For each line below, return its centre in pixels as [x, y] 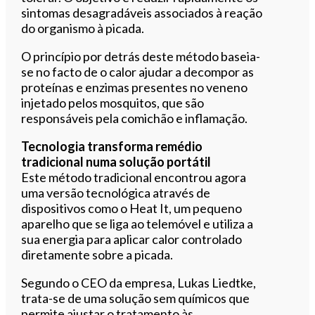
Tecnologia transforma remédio [112, 146]
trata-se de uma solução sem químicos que [136, 298]
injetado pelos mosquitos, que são [113, 102]
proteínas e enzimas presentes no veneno [135, 87]
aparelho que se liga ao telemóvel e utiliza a [137, 223]
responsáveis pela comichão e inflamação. [135, 118]
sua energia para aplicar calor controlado [132, 239]
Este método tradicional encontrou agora [134, 177]
